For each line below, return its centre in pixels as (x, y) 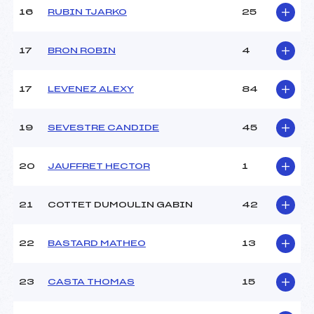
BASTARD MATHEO (97, 244)
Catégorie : (46, 56)
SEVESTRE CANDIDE (103, 128)
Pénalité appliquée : (71, 40)
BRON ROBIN (82, 51)
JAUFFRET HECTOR (99, 166)
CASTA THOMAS (91, 282)
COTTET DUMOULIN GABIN (120, 205)
